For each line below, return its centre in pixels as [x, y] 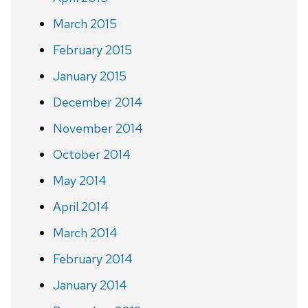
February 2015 [92, 49]
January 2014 [90, 285]
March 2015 [85, 23]
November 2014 [98, 128]
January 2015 [89, 76]
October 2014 [91, 154]
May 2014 [79, 180]
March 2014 [85, 232]
